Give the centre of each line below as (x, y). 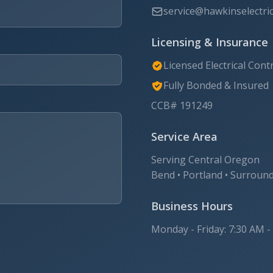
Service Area (184, 136)
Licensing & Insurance (210, 42)
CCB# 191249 (182, 105)
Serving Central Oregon (205, 160)
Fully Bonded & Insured (216, 85)
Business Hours (192, 206)
